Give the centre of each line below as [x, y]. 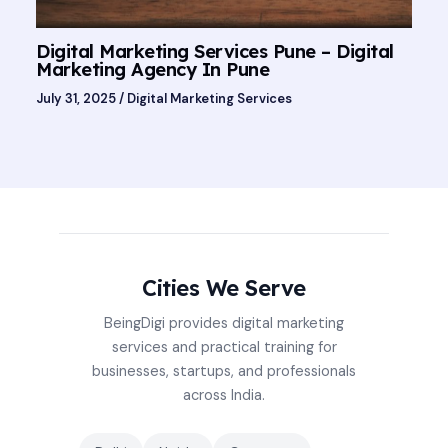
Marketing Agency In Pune [153, 69]
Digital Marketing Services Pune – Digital [215, 51]
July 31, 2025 [78, 98]
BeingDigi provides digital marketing [224, 323]
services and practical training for [224, 347]
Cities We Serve [224, 288]
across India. [224, 395]
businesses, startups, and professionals [224, 371]
